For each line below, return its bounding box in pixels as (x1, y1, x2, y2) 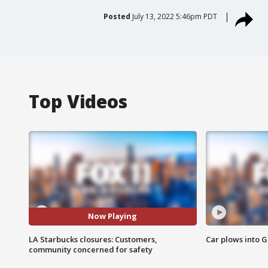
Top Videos (29, 89, 127, 114)
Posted (103, 11, 130, 22)
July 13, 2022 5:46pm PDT (132, 11, 217, 22)
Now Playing (88, 211, 138, 222)
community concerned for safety (29, 243, 153, 255)
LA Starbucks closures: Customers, (29, 233, 157, 245)
